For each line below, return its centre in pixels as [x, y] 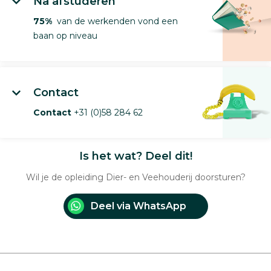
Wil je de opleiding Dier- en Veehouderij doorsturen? [135, 177]
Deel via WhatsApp [138, 206]
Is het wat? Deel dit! [135, 156]
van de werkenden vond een [115, 21]
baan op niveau [65, 35]
